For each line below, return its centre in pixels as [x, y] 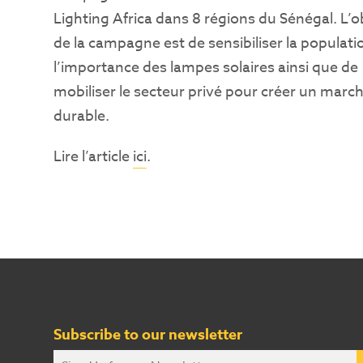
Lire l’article [93, 157]
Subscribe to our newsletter [148, 335]
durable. [81, 116]
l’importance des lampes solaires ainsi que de [206, 68]
